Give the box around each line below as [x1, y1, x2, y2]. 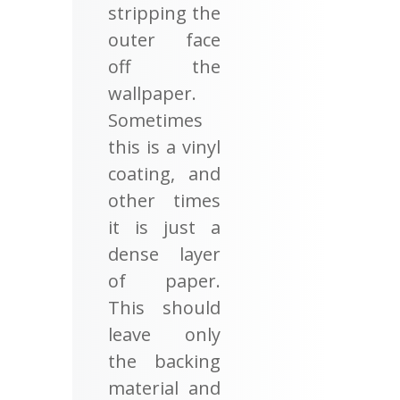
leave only [107, 321, 221, 346]
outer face [107, 27, 221, 52]
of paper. [107, 268, 221, 293]
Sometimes [107, 107, 203, 132]
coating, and [107, 161, 221, 186]
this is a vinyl [107, 134, 221, 159]
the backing [107, 348, 221, 373]
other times [107, 187, 221, 212]
